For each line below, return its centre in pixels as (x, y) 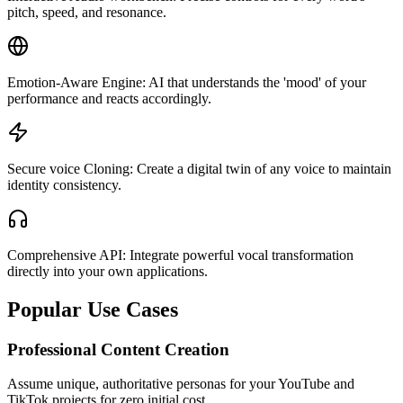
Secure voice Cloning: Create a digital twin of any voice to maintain (199, 168)
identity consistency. (64, 184)
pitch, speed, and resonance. (87, 12)
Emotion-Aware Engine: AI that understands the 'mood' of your (187, 82)
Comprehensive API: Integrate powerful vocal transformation (180, 255)
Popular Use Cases (93, 309)
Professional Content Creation (118, 349)
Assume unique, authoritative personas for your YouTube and (181, 384)
